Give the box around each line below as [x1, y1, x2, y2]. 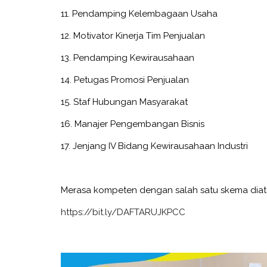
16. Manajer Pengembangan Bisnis [61, 118, 204, 129]
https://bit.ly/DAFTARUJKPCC [61, 206, 185, 218]
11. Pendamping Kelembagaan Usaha [61, 8, 218, 19]
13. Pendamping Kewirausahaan [61, 52, 194, 63]
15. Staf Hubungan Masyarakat [61, 96, 188, 107]
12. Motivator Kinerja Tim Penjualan [61, 30, 205, 41]
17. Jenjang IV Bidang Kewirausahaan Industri [61, 140, 248, 151]
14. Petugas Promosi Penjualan [61, 74, 189, 85]
